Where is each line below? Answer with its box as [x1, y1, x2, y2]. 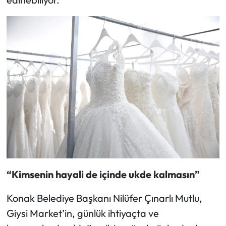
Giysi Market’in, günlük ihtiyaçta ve [6, 206, 159, 219]
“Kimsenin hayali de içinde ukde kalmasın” [6, 167, 200, 181]
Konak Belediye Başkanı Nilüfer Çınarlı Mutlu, [6, 191, 202, 204]
